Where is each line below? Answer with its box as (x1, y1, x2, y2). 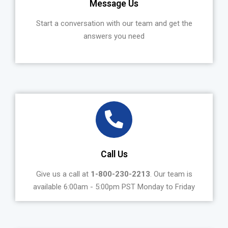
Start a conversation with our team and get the (36, 18, 192, 28)
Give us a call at (36, 169, 91, 179)
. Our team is (150, 169, 192, 179)
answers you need (83, 31, 145, 41)
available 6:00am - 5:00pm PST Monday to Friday (33, 182, 195, 191)
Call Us (100, 149, 128, 160)
